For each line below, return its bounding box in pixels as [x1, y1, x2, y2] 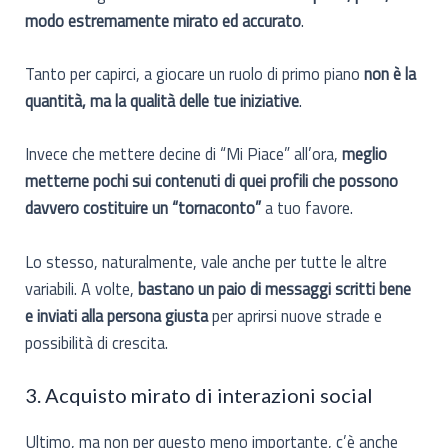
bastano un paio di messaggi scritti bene [134, 275, 412, 301]
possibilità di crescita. [25, 329, 169, 355]
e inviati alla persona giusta [25, 302, 209, 328]
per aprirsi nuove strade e [208, 302, 383, 328]
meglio [342, 141, 388, 167]
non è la [364, 61, 417, 87]
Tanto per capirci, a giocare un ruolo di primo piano [25, 61, 365, 87]
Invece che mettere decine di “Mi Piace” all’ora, [25, 141, 343, 167]
